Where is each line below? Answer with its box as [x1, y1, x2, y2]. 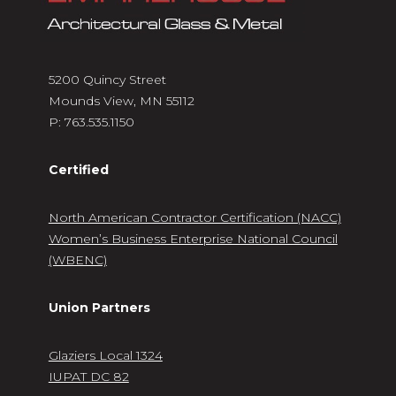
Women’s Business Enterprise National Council [48, 231, 338, 247]
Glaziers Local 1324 [48, 347, 163, 364]
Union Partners [48, 300, 150, 316]
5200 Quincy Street [48, 72, 166, 88]
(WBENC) [48, 252, 107, 269]
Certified [48, 162, 109, 179]
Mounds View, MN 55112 [48, 93, 194, 110]
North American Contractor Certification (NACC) [48, 209, 341, 226]
